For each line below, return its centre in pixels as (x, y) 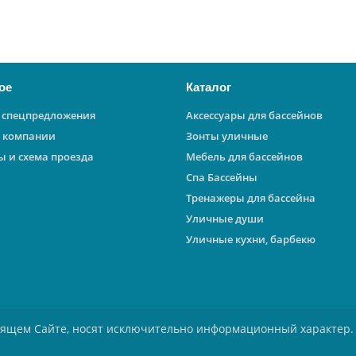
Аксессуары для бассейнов (254, 115)
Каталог (209, 87)
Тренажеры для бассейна (251, 198)
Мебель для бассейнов (244, 157)
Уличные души (225, 219)
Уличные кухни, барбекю (251, 239)
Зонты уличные (227, 136)
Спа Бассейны (222, 177)
